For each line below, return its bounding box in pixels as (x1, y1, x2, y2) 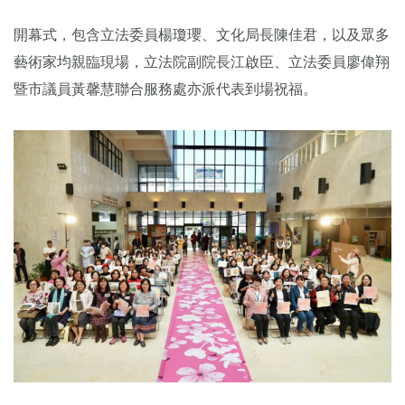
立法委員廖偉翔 (288, 54, 390, 71)
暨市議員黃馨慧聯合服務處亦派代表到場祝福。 (14, 81, 317, 98)
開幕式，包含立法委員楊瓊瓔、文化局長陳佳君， (14, 27, 332, 43)
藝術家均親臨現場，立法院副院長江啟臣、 (14, 54, 288, 71)
